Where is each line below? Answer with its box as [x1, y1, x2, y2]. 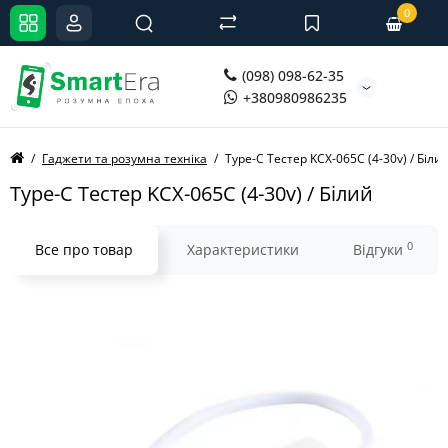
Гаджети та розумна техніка [42, 150, 207, 167]
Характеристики [187, 240, 299, 259]
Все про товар [35, 240, 133, 259]
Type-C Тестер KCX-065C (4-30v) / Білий [10, 180, 373, 207]
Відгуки [353, 240, 407, 259]
